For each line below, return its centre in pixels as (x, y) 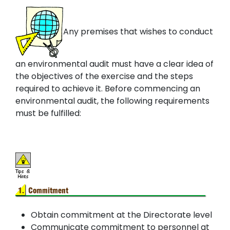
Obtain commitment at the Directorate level (121, 215)
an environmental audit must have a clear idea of (114, 64)
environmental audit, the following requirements (112, 101)
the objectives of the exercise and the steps (104, 76)
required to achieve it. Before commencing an (108, 89)
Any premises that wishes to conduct (138, 32)
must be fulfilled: (48, 113)
